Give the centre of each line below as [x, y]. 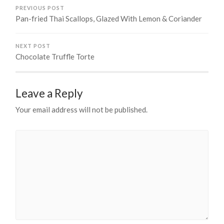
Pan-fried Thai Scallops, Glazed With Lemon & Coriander [109, 19]
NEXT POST [33, 46]
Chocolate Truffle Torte [55, 57]
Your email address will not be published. [82, 110]
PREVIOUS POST [40, 8]
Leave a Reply [49, 93]
